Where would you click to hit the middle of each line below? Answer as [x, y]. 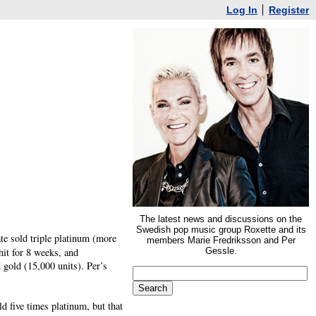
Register [289, 10]
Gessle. [221, 251]
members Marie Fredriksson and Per [221, 240]
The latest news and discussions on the [221, 219]
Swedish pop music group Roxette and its [221, 230]
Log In [242, 10]
